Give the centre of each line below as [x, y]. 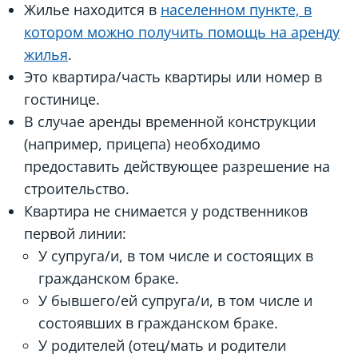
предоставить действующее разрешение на [177, 166]
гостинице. [62, 99]
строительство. [77, 189]
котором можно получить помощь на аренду [182, 32]
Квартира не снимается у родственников [166, 211]
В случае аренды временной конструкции [170, 121]
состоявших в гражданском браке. [158, 323]
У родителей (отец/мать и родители [162, 345]
